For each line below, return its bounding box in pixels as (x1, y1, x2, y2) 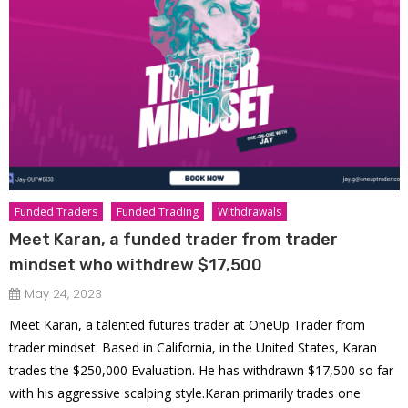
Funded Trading (117, 203, 199, 219)
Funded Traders (15, 203, 98, 219)
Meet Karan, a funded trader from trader (9, 229, 339, 250)
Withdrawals (218, 203, 282, 219)
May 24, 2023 (25, 284, 103, 302)
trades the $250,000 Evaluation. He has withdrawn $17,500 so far (9, 361, 394, 379)
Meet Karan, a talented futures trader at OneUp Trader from (9, 315, 366, 333)
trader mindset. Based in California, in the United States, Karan (9, 338, 378, 356)
